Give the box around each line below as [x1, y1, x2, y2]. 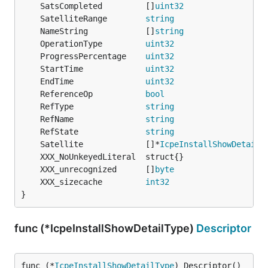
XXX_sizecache [40, 177, 145, 187]
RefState [40, 127, 145, 136]
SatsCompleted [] [40, 1, 155, 11]
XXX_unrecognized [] [40, 165, 155, 174]
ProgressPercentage [40, 51, 145, 61]
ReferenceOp [40, 89, 145, 99]
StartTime [40, 64, 145, 74]
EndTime [40, 77, 145, 86]
